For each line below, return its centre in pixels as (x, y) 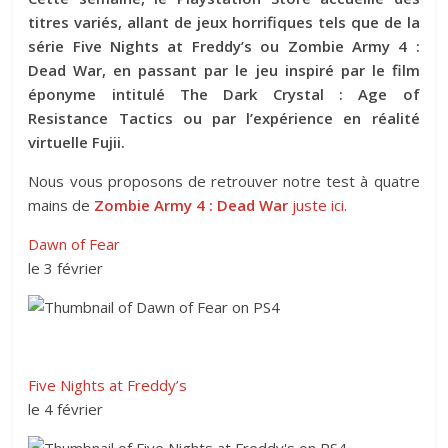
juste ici (316, 204)
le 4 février (66, 408)
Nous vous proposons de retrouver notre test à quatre (224, 180)
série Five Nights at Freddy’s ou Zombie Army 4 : (224, 45)
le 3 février (66, 267)
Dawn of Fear (74, 243)
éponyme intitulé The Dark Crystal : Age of (224, 93)
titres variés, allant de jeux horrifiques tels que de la (224, 21)
